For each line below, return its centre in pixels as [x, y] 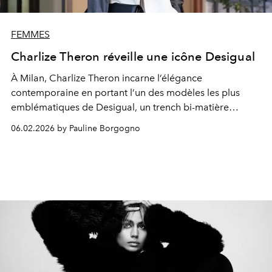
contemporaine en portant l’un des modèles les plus [125, 93]
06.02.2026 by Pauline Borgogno [76, 129]
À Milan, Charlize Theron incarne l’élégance [107, 78]
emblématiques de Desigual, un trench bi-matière [120, 107]
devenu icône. [42, 122]
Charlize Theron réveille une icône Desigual [133, 57]
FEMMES [30, 35]
